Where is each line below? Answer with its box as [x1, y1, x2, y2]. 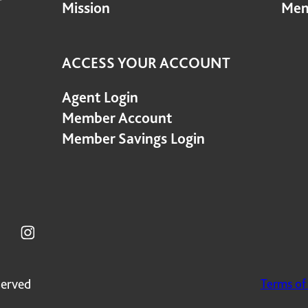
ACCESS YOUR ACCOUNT [61, 54, 230, 71]
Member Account [61, 109, 172, 126]
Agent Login [61, 88, 138, 106]
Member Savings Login [61, 129, 205, 147]
